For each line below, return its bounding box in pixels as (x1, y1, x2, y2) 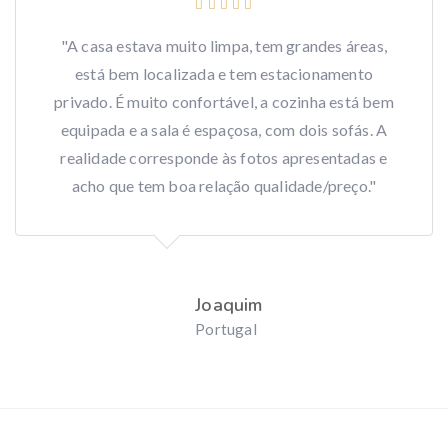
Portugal (195, 320, 257, 339)
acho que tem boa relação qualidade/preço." (71, 176, 377, 196)
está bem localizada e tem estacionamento (75, 64, 373, 84)
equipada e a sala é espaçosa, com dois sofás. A (60, 120, 388, 140)
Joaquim (195, 293, 263, 318)
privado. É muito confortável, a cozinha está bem (54, 92, 394, 112)
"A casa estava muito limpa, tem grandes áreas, (60, 36, 388, 56)
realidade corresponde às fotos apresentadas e (60, 148, 388, 168)
